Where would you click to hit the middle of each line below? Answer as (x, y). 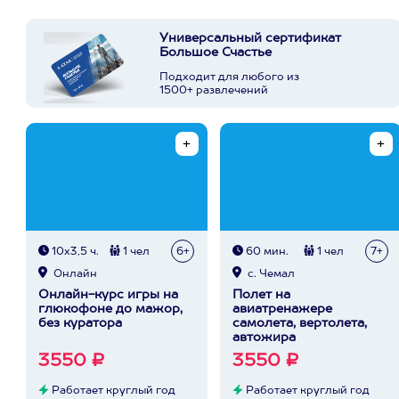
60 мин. (266, 252)
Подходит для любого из (229, 77)
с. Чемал (270, 274)
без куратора (80, 323)
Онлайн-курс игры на (108, 295)
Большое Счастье (216, 53)
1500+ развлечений (214, 91)
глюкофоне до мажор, (110, 309)
